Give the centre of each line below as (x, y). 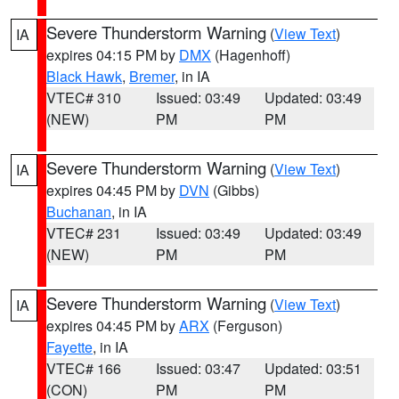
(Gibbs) (234, 190)
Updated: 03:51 (313, 368)
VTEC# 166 (84, 368)
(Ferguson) (246, 326)
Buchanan (79, 212)
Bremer (152, 76)
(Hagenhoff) (251, 55)
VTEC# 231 (84, 233)
